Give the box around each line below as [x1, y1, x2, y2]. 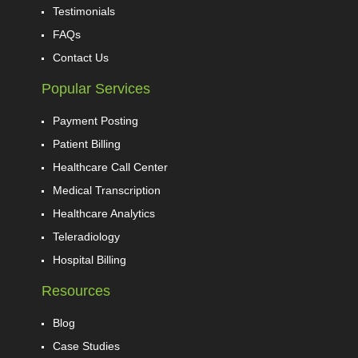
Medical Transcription [53, 183, 161, 197]
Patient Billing [53, 137, 121, 150]
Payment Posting [53, 113, 138, 127]
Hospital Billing [53, 253, 126, 266]
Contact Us [53, 50, 109, 64]
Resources [42, 282, 110, 299]
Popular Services [42, 80, 150, 97]
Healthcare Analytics [53, 206, 155, 220]
